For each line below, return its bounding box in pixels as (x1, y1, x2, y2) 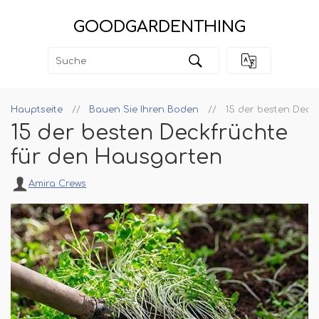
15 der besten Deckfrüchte (11, 122, 288, 145)
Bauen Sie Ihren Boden (89, 105, 199, 115)
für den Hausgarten (11, 146, 222, 169)
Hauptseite (11, 105, 63, 115)
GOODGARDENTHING (73, 18, 246, 36)
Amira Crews (28, 179, 86, 189)
